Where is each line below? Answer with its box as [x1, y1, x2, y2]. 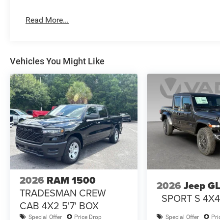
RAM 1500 [47, 173, 96, 188]
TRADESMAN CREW [20, 186, 106, 200]
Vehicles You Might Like [10, 56, 105, 67]
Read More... [26, 15, 69, 25]
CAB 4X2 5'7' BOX [20, 198, 99, 213]
